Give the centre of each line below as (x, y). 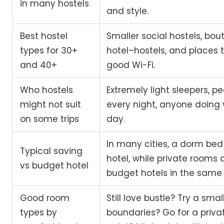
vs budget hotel (54, 166)
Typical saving (51, 151)
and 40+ (39, 65)
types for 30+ (49, 51)
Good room (45, 198)
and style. (128, 11)
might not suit (51, 105)
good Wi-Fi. (131, 65)
